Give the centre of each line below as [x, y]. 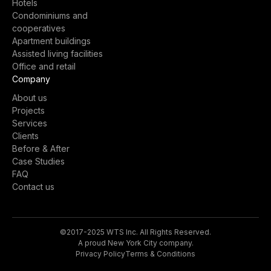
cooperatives [39, 28]
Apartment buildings [51, 41]
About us [30, 98]
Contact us [33, 187]
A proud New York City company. [135, 243]
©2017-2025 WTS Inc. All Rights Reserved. [135, 232]
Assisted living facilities [57, 54]
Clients [25, 136]
